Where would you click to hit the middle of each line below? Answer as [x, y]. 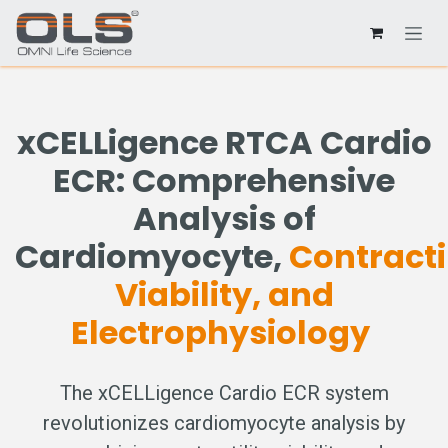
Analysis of [224, 218]
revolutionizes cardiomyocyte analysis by [224, 423]
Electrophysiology [220, 332]
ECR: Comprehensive [224, 180]
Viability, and [224, 294]
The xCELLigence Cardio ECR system [224, 393]
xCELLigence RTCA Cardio [224, 142]
